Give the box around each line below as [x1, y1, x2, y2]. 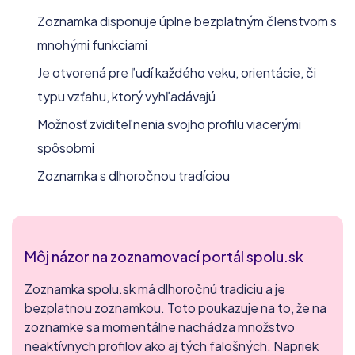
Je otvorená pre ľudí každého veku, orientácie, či [37, 63, 316, 81]
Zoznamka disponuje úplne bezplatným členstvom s [37, 12, 337, 29]
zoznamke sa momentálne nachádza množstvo [25, 318, 295, 335]
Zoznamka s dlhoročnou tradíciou [37, 166, 230, 184]
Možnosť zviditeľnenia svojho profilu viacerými [37, 115, 301, 132]
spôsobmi [37, 139, 94, 156]
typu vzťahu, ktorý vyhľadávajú [37, 87, 216, 105]
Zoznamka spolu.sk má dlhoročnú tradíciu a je [25, 280, 285, 297]
